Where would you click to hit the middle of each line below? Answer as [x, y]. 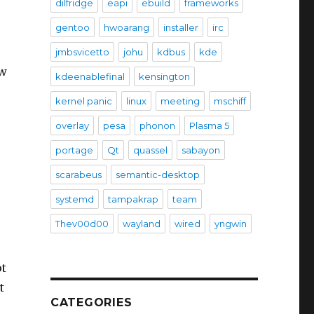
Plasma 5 [209, 125]
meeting [180, 101]
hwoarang [126, 27]
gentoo [72, 27]
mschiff [230, 101]
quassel [150, 150]
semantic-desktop [157, 175]
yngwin [230, 224]
